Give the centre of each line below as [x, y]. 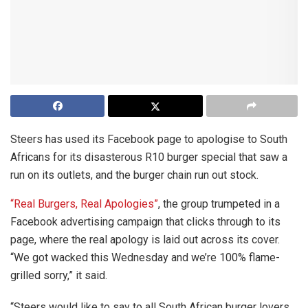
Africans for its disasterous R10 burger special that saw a [149, 157]
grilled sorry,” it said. [59, 276]
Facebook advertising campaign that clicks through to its [145, 222]
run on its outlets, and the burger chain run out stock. [134, 175]
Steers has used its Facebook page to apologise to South [149, 140]
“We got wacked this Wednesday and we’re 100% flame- [145, 258]
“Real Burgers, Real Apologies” [84, 204]
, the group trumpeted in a [219, 204]
